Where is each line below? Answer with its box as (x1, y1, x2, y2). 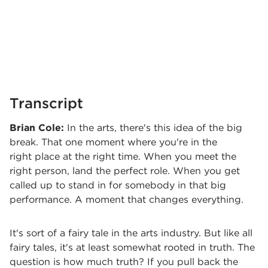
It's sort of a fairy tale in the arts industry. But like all (10, 227, 252, 239)
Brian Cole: (10, 122, 67, 133)
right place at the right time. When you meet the (10, 151, 236, 162)
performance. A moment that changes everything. (10, 194, 243, 205)
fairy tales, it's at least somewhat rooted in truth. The (10, 242, 255, 253)
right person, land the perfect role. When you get (10, 165, 240, 176)
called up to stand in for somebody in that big (10, 179, 226, 191)
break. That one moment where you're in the (10, 136, 217, 148)
